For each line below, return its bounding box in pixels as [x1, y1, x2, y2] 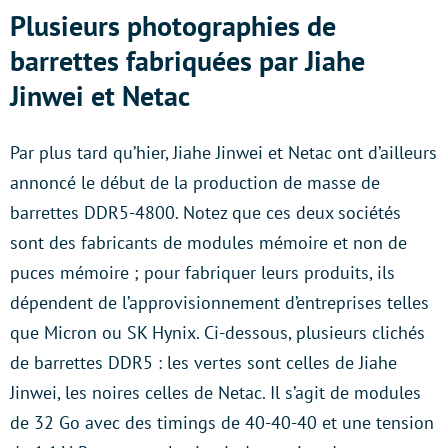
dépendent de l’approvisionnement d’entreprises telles [10, 291, 429, 314]
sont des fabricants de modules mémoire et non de [10, 231, 407, 254]
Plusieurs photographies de [10, 7, 336, 44]
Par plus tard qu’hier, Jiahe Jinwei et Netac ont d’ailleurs [10, 141, 437, 164]
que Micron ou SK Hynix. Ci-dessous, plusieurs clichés [10, 321, 425, 344]
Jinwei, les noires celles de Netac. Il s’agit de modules [10, 381, 421, 404]
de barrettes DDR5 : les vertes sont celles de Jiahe [10, 351, 397, 374]
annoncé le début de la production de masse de [10, 171, 380, 194]
